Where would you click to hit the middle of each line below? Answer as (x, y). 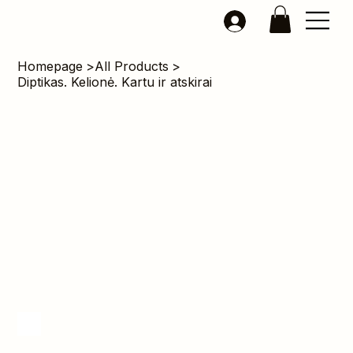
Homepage (50, 67)
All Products (132, 67)
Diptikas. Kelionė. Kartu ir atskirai (115, 82)
